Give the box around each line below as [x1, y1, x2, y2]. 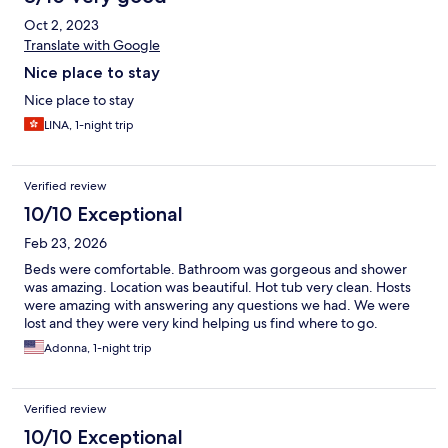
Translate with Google [24, 36, 160, 55]
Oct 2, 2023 [24, 16, 99, 35]
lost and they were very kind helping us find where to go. [24, 314, 378, 333]
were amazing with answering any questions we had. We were [24, 296, 410, 315]
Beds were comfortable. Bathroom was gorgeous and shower [24, 260, 407, 279]
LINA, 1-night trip [44, 117, 134, 134]
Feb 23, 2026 [24, 234, 107, 253]
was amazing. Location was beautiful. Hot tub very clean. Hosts [24, 278, 411, 297]
